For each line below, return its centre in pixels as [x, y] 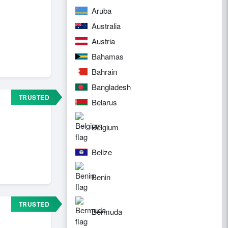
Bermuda [107, 211]
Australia [106, 26]
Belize [102, 152]
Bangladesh [111, 87]
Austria [103, 41]
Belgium [105, 127]
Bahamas [108, 56]
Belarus [104, 102]
